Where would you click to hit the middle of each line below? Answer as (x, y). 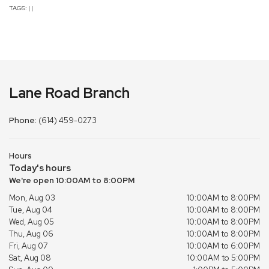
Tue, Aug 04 (31, 210)
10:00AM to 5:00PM (224, 258)
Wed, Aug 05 (32, 222)
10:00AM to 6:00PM (223, 246)
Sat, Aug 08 (30, 258)
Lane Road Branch (69, 92)
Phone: (24, 120)
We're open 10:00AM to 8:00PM (72, 180)
